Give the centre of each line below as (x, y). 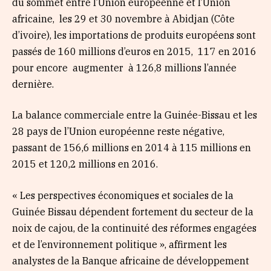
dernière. (33, 84)
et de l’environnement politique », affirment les (119, 244)
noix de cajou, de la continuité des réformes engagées (134, 228)
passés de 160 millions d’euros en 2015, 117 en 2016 (134, 51)
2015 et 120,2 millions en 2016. (85, 164)
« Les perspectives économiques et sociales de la (123, 195)
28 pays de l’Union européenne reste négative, (118, 132)
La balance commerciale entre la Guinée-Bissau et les (135, 115)
